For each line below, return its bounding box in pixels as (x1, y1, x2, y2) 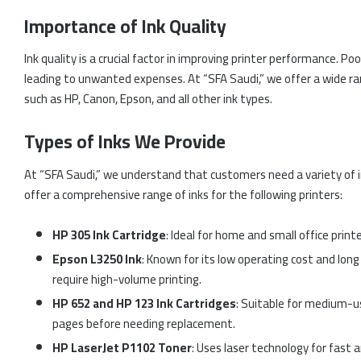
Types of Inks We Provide (24, 124, 226, 160)
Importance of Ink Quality (24, 8, 226, 44)
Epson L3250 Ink (52, 247, 142, 271)
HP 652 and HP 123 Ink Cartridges (52, 291, 236, 315)
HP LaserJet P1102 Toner (52, 335, 192, 359)
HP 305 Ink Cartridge (52, 222, 166, 247)
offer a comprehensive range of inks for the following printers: (24, 182, 342, 206)
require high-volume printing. (52, 267, 201, 291)
